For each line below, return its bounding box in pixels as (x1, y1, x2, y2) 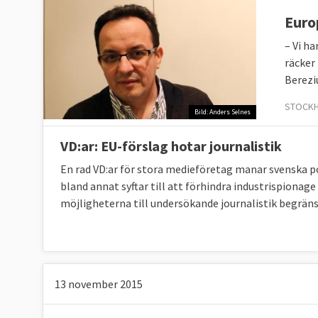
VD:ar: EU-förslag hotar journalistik (60, 137, 282, 155)
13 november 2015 (55, 277, 143, 291)
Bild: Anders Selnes (194, 107, 251, 117)
